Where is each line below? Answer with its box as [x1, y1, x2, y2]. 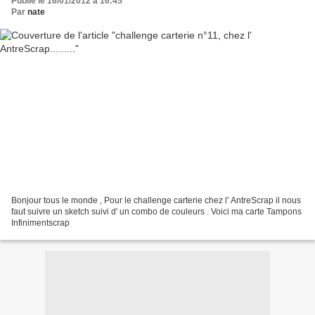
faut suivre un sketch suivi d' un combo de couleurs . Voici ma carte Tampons [11, 206, 302, 217]
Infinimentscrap [11, 217, 70, 228]
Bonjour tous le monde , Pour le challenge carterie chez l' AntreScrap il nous [11, 195, 301, 205]
